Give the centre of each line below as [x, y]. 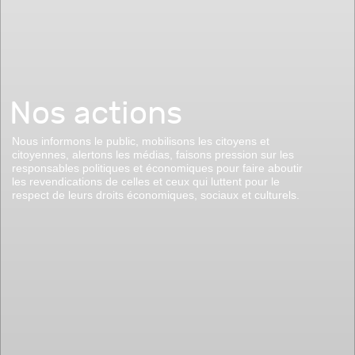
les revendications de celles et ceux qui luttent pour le [146, 181]
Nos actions [96, 113]
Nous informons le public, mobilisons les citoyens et [141, 141]
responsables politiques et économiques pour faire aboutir [157, 168]
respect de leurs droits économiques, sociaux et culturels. [156, 195]
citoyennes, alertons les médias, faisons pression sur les [153, 154]
